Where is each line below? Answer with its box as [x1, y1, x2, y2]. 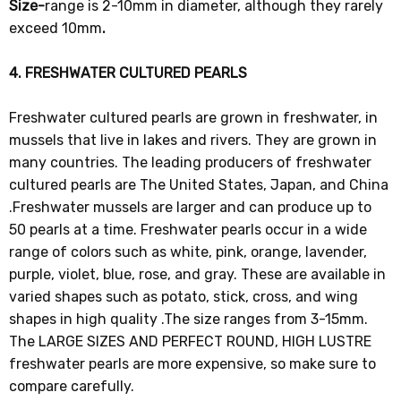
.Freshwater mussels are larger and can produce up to [9, 198, 372, 216]
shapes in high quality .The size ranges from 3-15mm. [9, 310, 369, 328]
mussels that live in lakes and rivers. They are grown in [9, 131, 378, 149]
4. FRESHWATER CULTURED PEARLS [9, 64, 248, 81]
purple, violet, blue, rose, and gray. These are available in [9, 265, 387, 283]
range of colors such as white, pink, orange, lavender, [9, 243, 368, 260]
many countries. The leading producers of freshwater [9, 153, 372, 171]
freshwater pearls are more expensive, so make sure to [9, 354, 377, 372]
